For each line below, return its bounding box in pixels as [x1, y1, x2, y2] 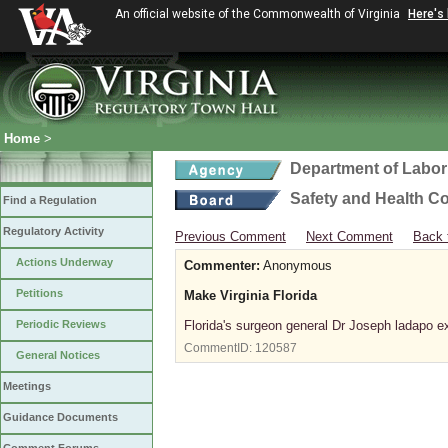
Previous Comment [175, 229, 286, 244]
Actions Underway [16, 256, 113, 268]
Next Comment [306, 229, 393, 244]
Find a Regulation [3, 194, 97, 206]
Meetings [3, 380, 51, 392]
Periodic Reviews [16, 318, 106, 330]
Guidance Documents [3, 411, 118, 423]
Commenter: [184, 258, 260, 273]
